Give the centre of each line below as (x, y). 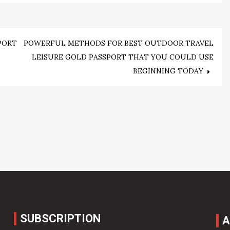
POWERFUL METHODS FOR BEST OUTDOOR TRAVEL (119, 43)
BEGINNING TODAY (168, 71)
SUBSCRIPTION (61, 218)
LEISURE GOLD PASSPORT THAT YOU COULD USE (123, 57)
